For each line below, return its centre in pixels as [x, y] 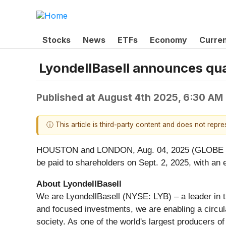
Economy [168, 40]
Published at [67, 98]
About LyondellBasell [80, 184]
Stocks [56, 40]
